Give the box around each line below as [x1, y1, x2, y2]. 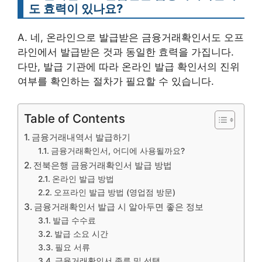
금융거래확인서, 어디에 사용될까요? [50, 146, 185, 156]
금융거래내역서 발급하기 [32, 132, 131, 143]
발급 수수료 [52, 216, 96, 226]
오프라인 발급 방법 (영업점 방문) [53, 188, 175, 198]
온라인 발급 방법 [51, 174, 114, 184]
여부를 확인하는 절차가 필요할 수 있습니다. [18, 75, 214, 87]
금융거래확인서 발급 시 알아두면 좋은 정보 [34, 201, 204, 213]
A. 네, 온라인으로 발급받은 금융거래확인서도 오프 [18, 31, 244, 43]
